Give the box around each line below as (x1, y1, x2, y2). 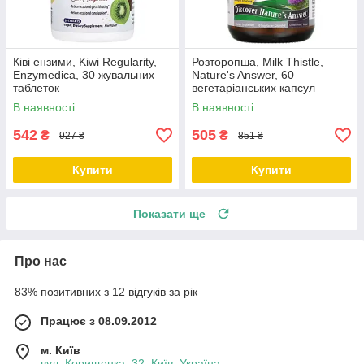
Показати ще (133, 207, 206, 221)
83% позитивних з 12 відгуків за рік (15, 285, 197, 299)
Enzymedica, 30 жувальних (13, 68, 154, 82)
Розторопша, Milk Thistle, (192, 55, 323, 69)
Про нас (15, 254, 67, 269)
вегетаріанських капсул (192, 81, 315, 95)
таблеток (13, 81, 59, 95)
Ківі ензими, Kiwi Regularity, (13, 55, 157, 69)
